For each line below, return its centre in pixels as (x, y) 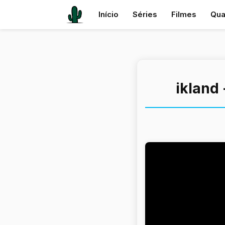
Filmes (184, 14)
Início (108, 14)
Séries (145, 14)
